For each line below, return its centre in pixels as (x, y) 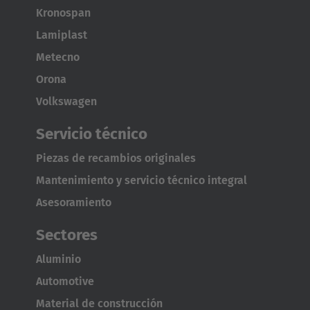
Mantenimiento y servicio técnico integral (142, 180)
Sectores (67, 235)
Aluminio (58, 259)
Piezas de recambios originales (116, 158)
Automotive (65, 281)
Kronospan (63, 12)
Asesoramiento (74, 202)
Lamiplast (62, 35)
